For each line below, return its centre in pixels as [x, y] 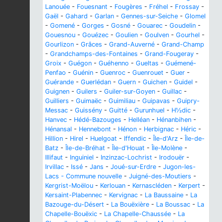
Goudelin [183, 26]
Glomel [195, 16]
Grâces [91, 45]
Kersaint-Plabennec [74, 195]
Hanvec [56, 120]
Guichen [155, 82]
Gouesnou [60, 35]
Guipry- [188, 101]
